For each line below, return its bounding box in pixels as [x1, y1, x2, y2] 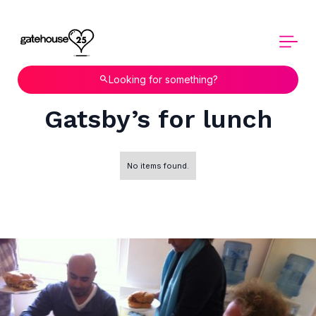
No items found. [127, 160, 189, 171]
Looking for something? [108, 73, 218, 86]
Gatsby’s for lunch [44, 104, 272, 135]
